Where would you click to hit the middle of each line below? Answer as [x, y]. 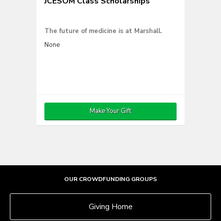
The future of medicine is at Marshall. [103, 31]
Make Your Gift [110, 111]
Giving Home [110, 207]
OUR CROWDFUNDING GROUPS [110, 179]
